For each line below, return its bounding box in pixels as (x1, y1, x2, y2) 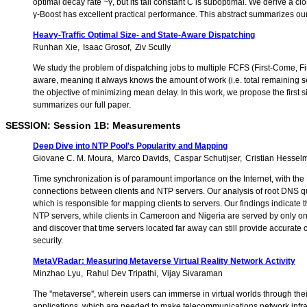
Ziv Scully (135, 42, 171, 53)
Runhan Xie (33, 42, 77, 53)
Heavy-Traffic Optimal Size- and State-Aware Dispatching (33, 30, 255, 40)
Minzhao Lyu (33, 269, 81, 279)
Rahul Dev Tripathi (86, 269, 156, 279)
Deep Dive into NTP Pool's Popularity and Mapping (33, 141, 228, 151)
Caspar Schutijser (174, 153, 240, 164)
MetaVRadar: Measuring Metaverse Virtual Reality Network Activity (33, 256, 295, 267)
